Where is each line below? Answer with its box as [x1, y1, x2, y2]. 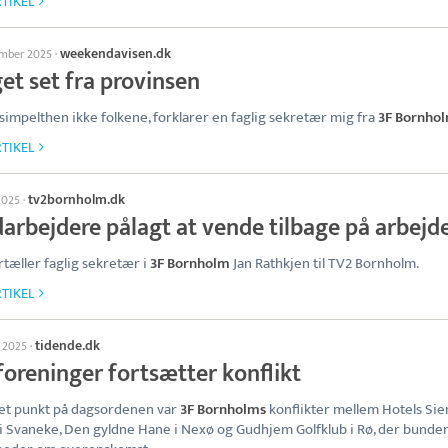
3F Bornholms [180, 397, 266, 422]
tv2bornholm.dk [28, 188, 125, 211]
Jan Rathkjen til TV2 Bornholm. [230, 251, 419, 276]
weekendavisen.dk [60, 42, 171, 65]
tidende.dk [35, 334, 100, 357]
